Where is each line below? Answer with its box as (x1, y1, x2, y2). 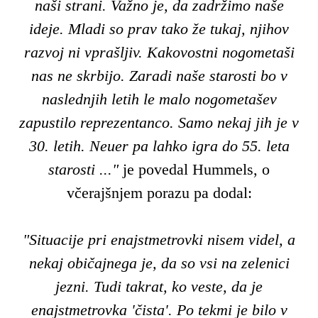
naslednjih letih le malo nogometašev (41, 89, 277, 108)
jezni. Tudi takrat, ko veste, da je (55, 277, 263, 295)
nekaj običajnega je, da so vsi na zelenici (28, 253, 290, 272)
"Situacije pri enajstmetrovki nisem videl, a (23, 230, 295, 248)
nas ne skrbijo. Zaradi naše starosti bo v (31, 66, 287, 84)
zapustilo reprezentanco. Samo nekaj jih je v (19, 113, 299, 131)
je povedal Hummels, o (123, 160, 270, 178)
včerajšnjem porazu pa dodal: (66, 183, 252, 202)
